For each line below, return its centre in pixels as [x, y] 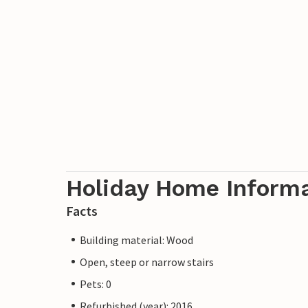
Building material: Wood [136, 240]
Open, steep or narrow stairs [147, 262]
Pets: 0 [96, 284]
